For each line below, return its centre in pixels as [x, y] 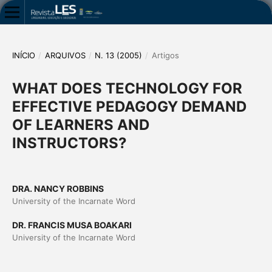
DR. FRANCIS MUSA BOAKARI [72, 225]
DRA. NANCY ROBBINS [58, 188]
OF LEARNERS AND [80, 124]
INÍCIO [23, 55]
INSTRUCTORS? [69, 143]
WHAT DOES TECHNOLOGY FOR [127, 88]
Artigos [165, 55]
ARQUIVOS [65, 55]
